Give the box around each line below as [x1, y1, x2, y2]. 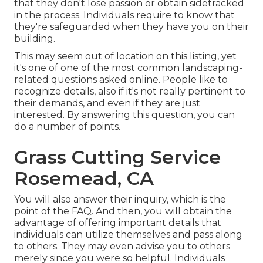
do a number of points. [14, 120, 120, 132]
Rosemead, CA [14, 166, 154, 190]
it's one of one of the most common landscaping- [14, 62, 242, 73]
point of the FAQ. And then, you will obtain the [14, 205, 232, 217]
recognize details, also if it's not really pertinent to [14, 85, 245, 97]
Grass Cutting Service [14, 145, 221, 168]
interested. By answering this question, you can [14, 109, 235, 120]
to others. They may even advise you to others [14, 240, 230, 252]
